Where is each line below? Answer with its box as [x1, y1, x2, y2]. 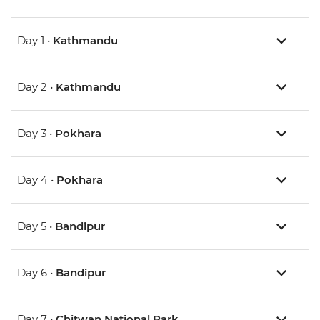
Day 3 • [17, 126, 55, 141]
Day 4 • [17, 173, 56, 187]
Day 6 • [17, 266, 56, 280]
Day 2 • [17, 80, 56, 94]
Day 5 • [17, 219, 55, 234]
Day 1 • [17, 34, 53, 48]
